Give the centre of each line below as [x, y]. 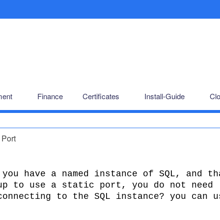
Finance [50, 96]
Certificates [101, 96]
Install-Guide [165, 96]
